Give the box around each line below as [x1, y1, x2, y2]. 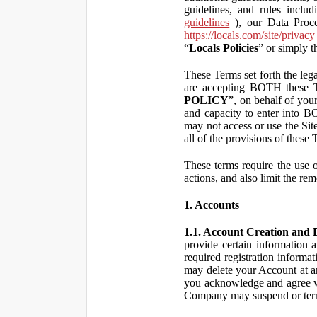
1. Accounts [184, 199, 240, 211]
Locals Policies [189, 42, 259, 54]
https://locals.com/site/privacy [184, 29, 316, 41]
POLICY [184, 94, 229, 106]
